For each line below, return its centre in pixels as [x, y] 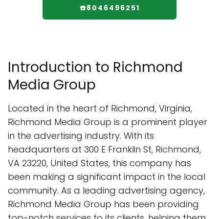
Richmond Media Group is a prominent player [108, 122]
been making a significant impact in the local [107, 177]
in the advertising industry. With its [81, 136]
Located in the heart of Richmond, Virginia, [100, 108]
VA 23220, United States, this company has [99, 163]
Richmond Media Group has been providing [103, 204]
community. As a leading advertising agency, [106, 190]
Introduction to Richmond [95, 67]
